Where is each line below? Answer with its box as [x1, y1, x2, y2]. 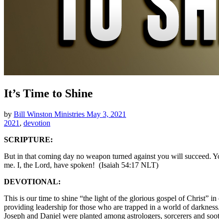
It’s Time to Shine [4, 87, 93, 100]
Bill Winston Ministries [14, 109, 87, 118]
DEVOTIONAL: [4, 177, 61, 186]
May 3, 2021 [87, 109, 126, 118]
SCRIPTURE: [4, 135, 53, 144]
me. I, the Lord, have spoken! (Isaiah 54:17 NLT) [4, 160, 158, 169]
